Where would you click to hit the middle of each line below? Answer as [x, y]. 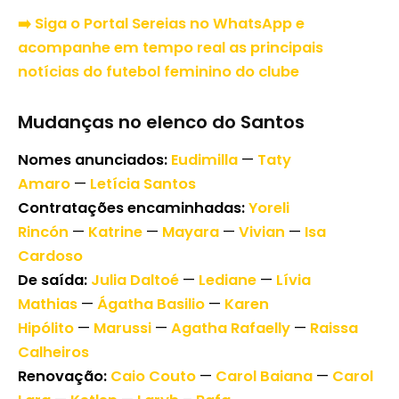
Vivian [262, 232]
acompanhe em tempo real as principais [171, 48]
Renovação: [62, 377]
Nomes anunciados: [93, 160]
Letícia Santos [143, 184]
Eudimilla [204, 160]
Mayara [191, 232]
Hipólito [46, 329]
